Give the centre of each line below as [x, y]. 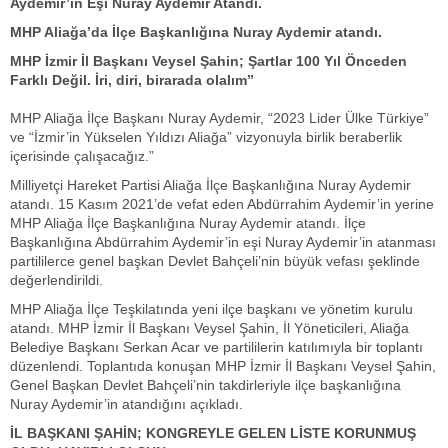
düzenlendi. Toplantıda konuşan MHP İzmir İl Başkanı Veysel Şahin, [223, 366]
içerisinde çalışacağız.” [82, 156]
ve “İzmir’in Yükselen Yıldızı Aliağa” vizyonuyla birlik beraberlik [206, 137]
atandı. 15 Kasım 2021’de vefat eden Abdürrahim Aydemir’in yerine [222, 204]
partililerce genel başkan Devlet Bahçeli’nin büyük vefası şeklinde [215, 261]
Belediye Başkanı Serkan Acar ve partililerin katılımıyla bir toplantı [216, 347]
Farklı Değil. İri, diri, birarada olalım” [132, 80]
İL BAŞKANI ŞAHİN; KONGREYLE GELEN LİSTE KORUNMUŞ [213, 433]
